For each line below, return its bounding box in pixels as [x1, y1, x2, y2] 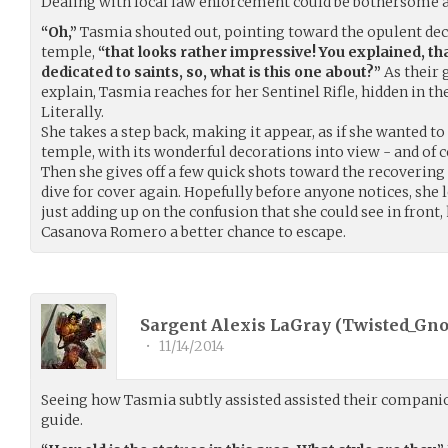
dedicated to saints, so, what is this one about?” [41, 62, 381, 81]
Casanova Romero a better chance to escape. [41, 222, 346, 241]
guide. [41, 410, 83, 429]
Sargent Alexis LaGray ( [140, 315, 342, 336]
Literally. [41, 102, 104, 121]
